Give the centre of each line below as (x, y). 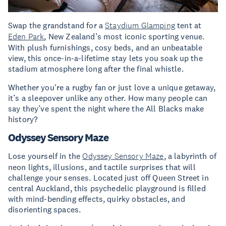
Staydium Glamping (140, 26)
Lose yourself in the (45, 156)
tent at (188, 25)
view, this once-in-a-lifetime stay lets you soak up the (105, 58)
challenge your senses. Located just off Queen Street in (108, 178)
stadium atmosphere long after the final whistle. (96, 69)
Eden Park (26, 37)
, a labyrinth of (190, 156)
